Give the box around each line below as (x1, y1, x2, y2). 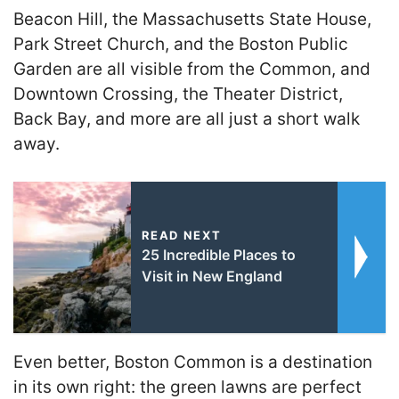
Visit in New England (141, 267, 282, 286)
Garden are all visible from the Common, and (13, 58, 370, 79)
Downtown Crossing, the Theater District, (13, 83, 343, 104)
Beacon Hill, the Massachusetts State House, (13, 8, 371, 29)
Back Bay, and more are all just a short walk (13, 108, 360, 129)
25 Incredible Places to (141, 246, 296, 265)
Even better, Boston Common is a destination (13, 352, 372, 373)
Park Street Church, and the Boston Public (13, 33, 348, 54)
